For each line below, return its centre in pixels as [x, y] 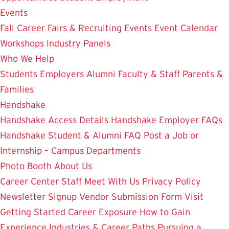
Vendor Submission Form [131, 197]
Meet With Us [112, 181]
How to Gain [165, 212]
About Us [73, 166]
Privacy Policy [171, 181]
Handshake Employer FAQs [167, 120]
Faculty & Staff [149, 74]
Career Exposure [102, 212]
